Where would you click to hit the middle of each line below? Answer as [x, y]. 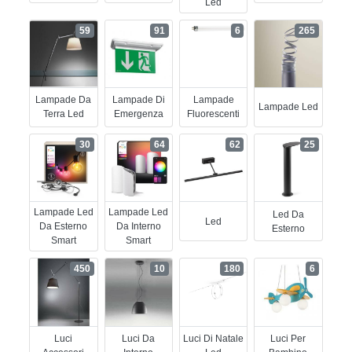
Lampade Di [138, 100]
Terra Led [63, 114]
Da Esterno [64, 227]
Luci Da [139, 339]
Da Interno [138, 227]
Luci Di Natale [214, 339]
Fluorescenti [214, 114]
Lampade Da [64, 100]
